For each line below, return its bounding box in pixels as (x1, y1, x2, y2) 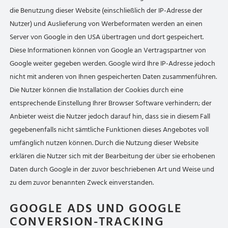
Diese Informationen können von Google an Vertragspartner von (10, 44, 207, 56)
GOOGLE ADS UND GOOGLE (10, 198, 183, 218)
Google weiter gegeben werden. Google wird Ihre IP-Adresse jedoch (10, 58, 216, 69)
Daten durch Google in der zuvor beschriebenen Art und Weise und (10, 163, 215, 175)
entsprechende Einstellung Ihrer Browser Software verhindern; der (10, 97, 212, 109)
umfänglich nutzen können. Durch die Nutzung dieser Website (10, 137, 199, 149)
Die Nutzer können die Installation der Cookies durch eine (10, 84, 184, 96)
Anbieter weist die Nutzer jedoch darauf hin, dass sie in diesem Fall (10, 110, 211, 122)
